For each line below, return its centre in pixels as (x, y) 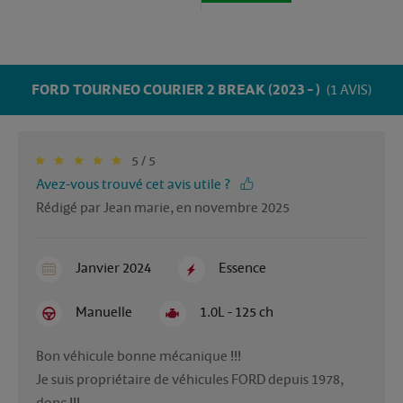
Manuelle (104, 313)
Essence (242, 269)
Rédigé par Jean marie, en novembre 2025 (163, 208)
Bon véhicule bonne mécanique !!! (140, 357)
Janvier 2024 (114, 269)
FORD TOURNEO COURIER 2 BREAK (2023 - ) (177, 90)
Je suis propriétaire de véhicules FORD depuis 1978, (190, 380)
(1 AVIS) (347, 90)
